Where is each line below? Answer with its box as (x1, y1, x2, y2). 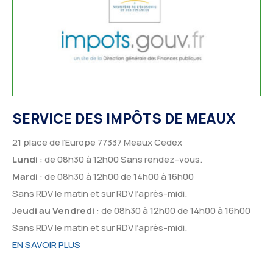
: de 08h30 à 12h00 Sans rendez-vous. (38, 153, 202, 166)
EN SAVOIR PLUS (12, 238, 80, 252)
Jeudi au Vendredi (12, 204, 94, 218)
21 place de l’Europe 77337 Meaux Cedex (12, 136, 182, 149)
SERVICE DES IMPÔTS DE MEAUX (12, 108, 235, 128)
